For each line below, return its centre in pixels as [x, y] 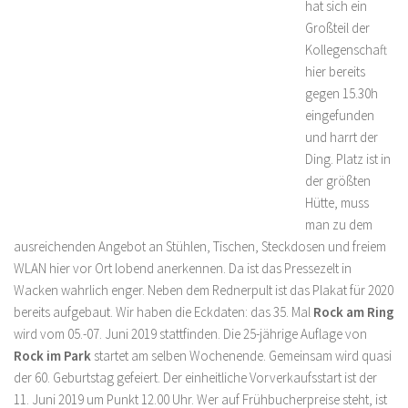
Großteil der [337, 28]
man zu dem [339, 224]
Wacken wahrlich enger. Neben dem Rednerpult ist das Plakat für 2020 [204, 290]
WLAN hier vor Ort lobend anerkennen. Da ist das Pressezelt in [183, 268]
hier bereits [335, 71]
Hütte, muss [337, 203]
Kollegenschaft [346, 50]
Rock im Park [52, 356]
